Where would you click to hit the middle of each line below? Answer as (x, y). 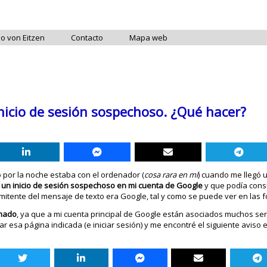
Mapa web (149, 38)
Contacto (87, 38)
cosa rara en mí (171, 175)
